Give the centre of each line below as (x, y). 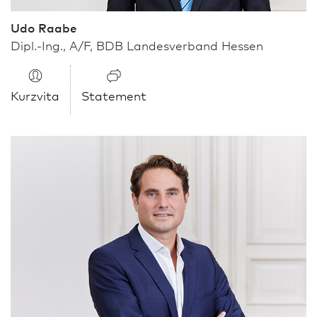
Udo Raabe (44, 28)
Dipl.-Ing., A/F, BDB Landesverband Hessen (137, 45)
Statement (114, 96)
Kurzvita (35, 96)
